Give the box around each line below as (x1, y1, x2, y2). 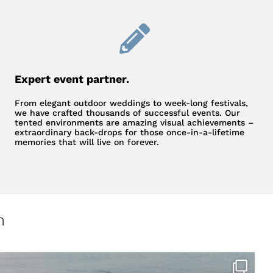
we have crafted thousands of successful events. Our (15, 108, 241, 118)
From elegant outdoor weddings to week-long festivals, (15, 98, 249, 108)
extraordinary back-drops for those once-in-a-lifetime (15, 127, 245, 138)
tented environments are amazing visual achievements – (15, 118, 254, 128)
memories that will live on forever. (15, 137, 160, 147)
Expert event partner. (15, 73, 130, 86)
